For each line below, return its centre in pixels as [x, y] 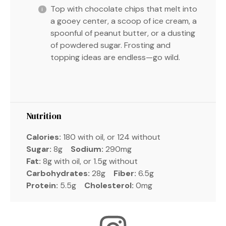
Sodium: [87, 149]
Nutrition [44, 116]
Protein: [42, 185]
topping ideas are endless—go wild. [115, 57]
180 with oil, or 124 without [112, 137]
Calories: [44, 137]
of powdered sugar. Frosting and [110, 45]
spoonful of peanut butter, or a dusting [123, 33]
